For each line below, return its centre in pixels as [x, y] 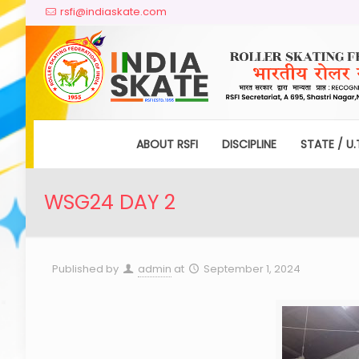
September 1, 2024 [252, 268]
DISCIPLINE [249, 144]
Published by [85, 268]
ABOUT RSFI [167, 144]
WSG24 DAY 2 [109, 202]
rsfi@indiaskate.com [113, 12]
